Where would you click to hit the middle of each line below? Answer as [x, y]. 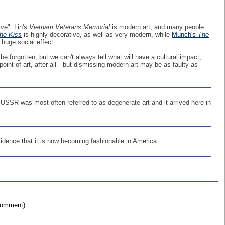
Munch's [185, 34]
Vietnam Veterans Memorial [70, 27]
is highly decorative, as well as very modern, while [97, 34]
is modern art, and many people [157, 27]
